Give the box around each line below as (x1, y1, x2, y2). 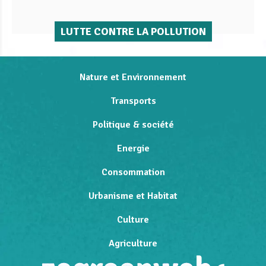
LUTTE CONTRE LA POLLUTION (60, 24, 206, 38)
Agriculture (109, 237, 157, 249)
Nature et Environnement (80, 71, 186, 83)
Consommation (101, 166, 165, 178)
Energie (116, 142, 150, 154)
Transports (110, 94, 156, 107)
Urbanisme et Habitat (88, 189, 178, 202)
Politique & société (92, 118, 174, 131)
